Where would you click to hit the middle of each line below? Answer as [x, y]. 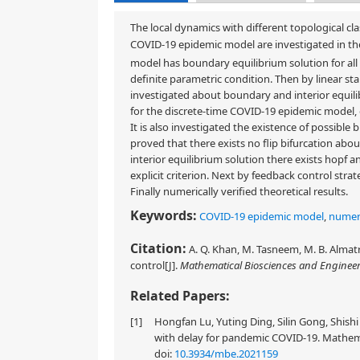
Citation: [158, 249]
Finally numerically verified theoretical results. [239, 192]
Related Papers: [180, 296]
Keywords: [164, 216]
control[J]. [155, 266]
